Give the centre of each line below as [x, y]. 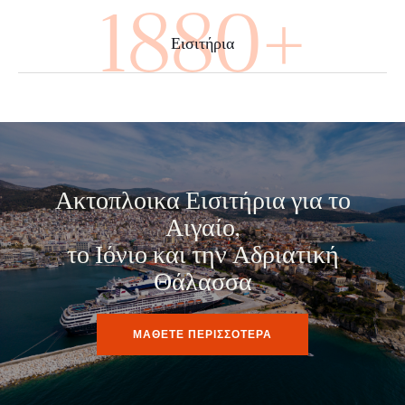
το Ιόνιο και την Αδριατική [202, 256]
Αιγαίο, [202, 229]
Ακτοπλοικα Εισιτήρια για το [202, 202]
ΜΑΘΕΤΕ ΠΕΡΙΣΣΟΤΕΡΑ [202, 334]
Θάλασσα [202, 283]
